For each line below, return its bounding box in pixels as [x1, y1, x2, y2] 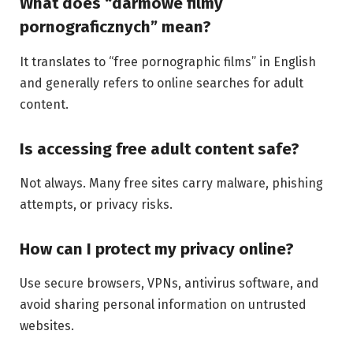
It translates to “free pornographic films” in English [20, 54, 316, 69]
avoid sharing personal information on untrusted [20, 297, 307, 313]
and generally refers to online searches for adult [20, 75, 303, 91]
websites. [20, 318, 74, 334]
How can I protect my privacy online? [20, 239, 294, 258]
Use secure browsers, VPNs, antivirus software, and [20, 276, 319, 292]
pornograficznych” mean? [20, 17, 211, 37]
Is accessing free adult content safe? [20, 139, 299, 158]
